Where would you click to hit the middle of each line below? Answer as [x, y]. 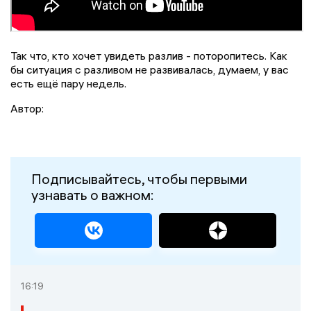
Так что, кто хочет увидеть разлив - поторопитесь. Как [149, 55]
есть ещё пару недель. [68, 83]
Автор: [27, 108]
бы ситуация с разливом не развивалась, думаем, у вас [150, 69]
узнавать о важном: [93, 194]
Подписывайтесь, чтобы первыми [139, 178]
